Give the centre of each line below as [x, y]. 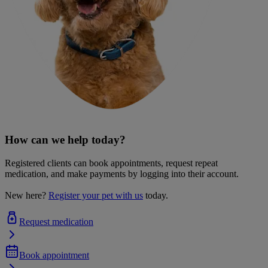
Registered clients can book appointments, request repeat [111, 163]
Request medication [56, 222]
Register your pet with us [96, 196]
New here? [25, 196]
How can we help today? [65, 140]
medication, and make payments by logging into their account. [122, 174]
